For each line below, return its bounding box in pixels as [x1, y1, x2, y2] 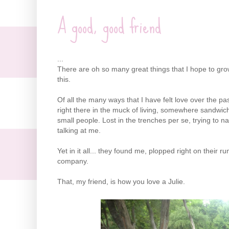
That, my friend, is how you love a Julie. [57, 177, 185, 186]
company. [57, 157, 88, 166]
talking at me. [57, 126, 101, 135]
